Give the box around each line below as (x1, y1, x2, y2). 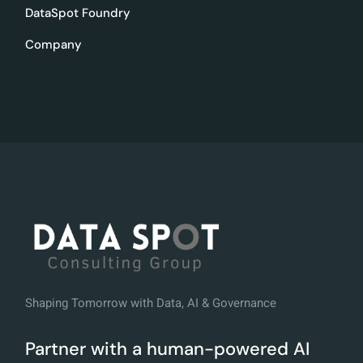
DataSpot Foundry (25, 5, 131, 22)
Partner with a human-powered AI (25, 336, 310, 361)
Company (25, 36, 83, 53)
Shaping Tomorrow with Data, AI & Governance (25, 293, 277, 312)
